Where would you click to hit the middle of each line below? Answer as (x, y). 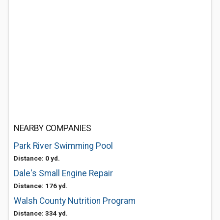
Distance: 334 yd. (41, 213)
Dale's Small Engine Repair (63, 173)
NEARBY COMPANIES (53, 128)
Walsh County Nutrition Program (75, 201)
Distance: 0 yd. (37, 158)
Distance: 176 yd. (41, 186)
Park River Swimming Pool (63, 146)
